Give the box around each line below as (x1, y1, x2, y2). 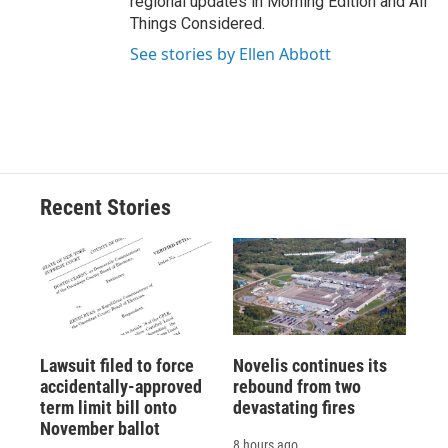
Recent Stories (40, 195, 171, 221)
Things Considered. (130, 14, 265, 34)
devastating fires (232, 396, 355, 418)
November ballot (40, 417, 160, 439)
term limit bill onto (40, 396, 177, 418)
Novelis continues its (232, 354, 387, 376)
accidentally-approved (40, 375, 202, 397)
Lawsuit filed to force (40, 354, 194, 376)
